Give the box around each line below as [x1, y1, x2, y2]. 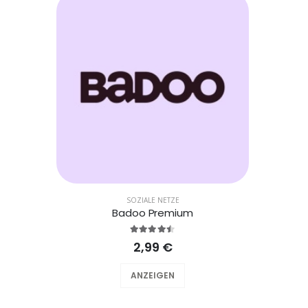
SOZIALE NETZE [126, 195, 179, 205]
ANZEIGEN [131, 269, 175, 281]
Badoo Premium [112, 206, 193, 220]
